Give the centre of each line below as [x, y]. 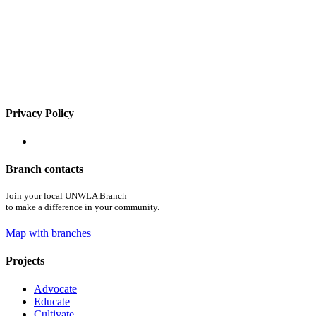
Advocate [55, 288]
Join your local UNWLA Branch [66, 196]
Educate [52, 301]
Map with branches [48, 233]
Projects [25, 261]
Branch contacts [44, 169]
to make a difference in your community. [83, 207]
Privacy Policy [40, 114]
